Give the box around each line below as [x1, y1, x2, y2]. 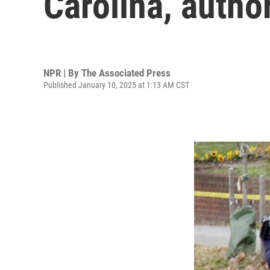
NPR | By [43, 66, 81, 79]
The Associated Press [81, 66, 171, 79]
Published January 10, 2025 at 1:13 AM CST [43, 80, 189, 90]
